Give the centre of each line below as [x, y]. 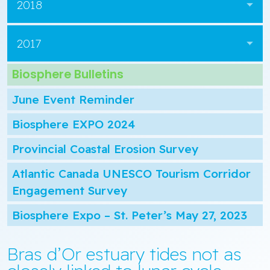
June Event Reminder [73, 100]
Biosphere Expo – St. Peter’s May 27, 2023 [130, 215]
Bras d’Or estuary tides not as [124, 254]
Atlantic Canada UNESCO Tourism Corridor [131, 174]
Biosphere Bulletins [68, 75]
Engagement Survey [70, 191]
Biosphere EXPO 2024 [74, 124]
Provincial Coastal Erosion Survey [105, 149]
